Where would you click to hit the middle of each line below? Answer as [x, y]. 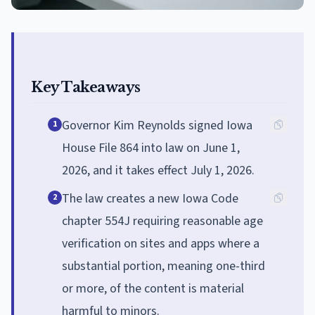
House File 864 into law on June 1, [151, 148]
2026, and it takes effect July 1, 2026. [158, 170]
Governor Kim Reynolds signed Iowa [157, 125]
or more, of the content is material [153, 288]
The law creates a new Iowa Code [150, 198]
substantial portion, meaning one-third [163, 266]
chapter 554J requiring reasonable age [162, 221]
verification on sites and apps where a [161, 243]
